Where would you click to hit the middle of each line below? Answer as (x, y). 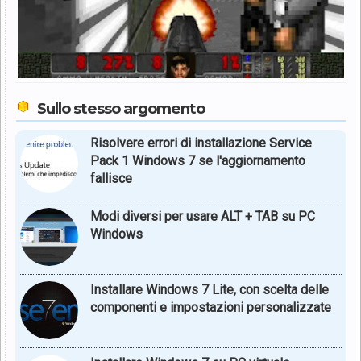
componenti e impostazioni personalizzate (211, 307)
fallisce (111, 178)
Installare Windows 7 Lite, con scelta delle (210, 289)
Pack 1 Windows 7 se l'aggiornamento (198, 160)
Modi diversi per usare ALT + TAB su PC (203, 216)
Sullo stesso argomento (121, 108)
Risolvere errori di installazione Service (201, 143)
